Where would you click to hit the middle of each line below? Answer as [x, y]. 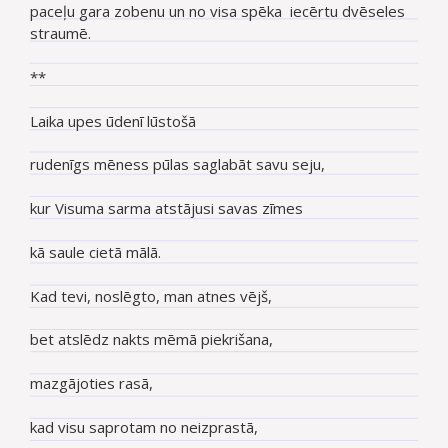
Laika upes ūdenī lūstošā [113, 120]
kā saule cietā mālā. [95, 251]
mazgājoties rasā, [91, 383]
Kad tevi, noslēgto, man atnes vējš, [151, 295]
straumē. [60, 33]
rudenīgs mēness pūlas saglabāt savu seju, [177, 164]
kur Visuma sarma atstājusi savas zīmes [166, 208]
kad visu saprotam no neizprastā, [144, 426]
